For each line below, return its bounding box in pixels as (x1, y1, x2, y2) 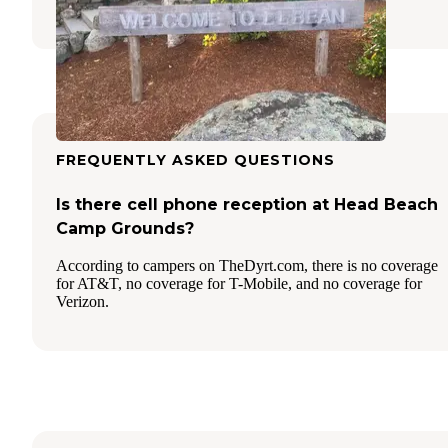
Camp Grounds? (56, 218, 194, 238)
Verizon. (56, 292, 109, 310)
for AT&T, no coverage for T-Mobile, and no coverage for (56, 274, 422, 292)
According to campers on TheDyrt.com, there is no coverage (56, 256, 438, 274)
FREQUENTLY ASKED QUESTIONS (56, 150, 335, 169)
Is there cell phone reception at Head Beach (56, 194, 438, 214)
